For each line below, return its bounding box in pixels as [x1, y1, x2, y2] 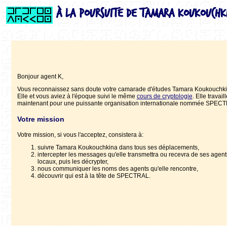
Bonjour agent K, [17, 72, 63, 80]
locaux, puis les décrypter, [37, 158, 108, 166]
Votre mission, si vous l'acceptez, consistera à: [17, 131, 143, 139]
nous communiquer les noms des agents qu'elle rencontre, [37, 165, 198, 173]
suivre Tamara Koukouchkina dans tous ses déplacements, [37, 144, 199, 152]
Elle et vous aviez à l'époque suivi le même [17, 92, 137, 100]
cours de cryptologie [136, 92, 193, 100]
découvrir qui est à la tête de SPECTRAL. [37, 172, 150, 180]
